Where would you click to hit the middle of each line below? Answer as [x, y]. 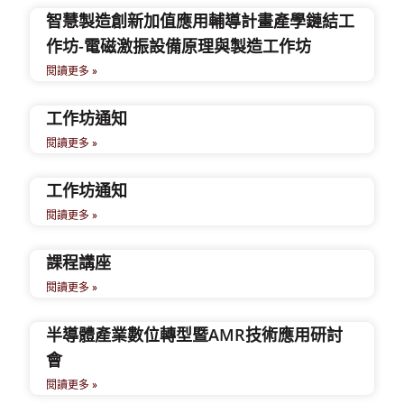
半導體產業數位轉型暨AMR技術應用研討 [195, 335]
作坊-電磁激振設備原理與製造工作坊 [179, 46]
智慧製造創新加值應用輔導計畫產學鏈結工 [201, 21]
